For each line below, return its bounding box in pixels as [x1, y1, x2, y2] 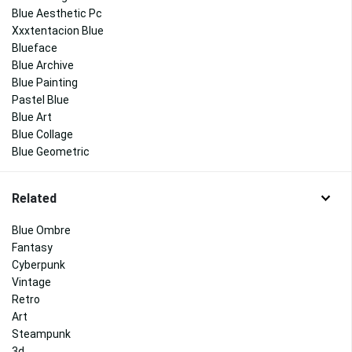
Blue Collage [12, 128, 73, 141]
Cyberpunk [12, 258, 65, 272]
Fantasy [12, 241, 53, 255]
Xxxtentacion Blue [12, 24, 104, 38]
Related [12, 191, 57, 207]
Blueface [12, 42, 57, 55]
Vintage [12, 276, 51, 289]
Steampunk [12, 328, 71, 341]
